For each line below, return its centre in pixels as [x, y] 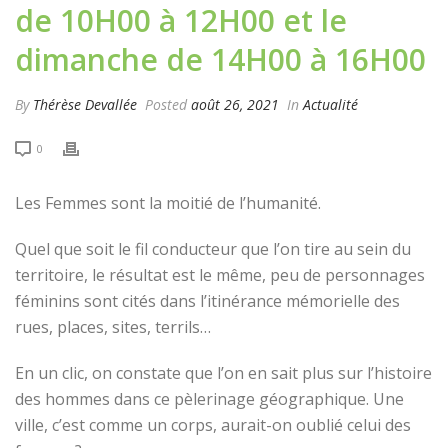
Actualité [330, 104]
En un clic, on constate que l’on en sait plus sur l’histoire [223, 372]
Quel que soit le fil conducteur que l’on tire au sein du [213, 248]
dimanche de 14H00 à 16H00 [220, 59]
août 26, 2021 [235, 104]
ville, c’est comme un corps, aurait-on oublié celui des [213, 424]
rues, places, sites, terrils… [113, 326]
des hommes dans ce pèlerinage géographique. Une [209, 398]
